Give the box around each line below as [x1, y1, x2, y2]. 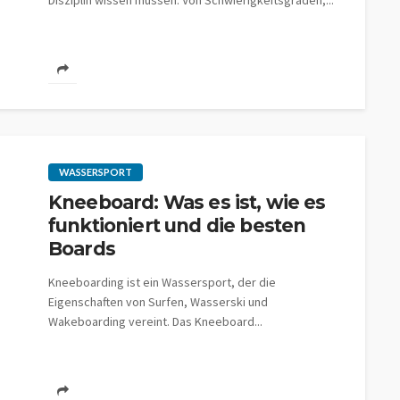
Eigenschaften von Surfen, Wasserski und [48, 294, 268, 310]
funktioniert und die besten [48, 214, 306, 237]
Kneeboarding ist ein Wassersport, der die [48, 274, 276, 290]
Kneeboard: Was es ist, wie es [48, 191, 326, 213]
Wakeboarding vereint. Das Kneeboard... [48, 313, 262, 329]
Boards [48, 237, 115, 260]
